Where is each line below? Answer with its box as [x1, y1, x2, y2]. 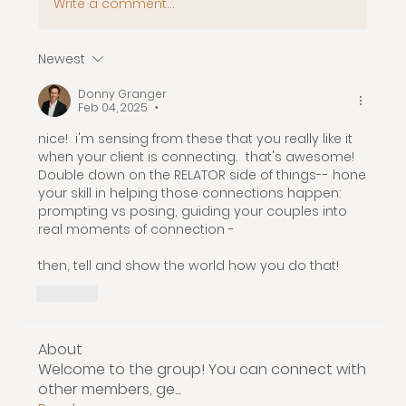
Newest [38, 50, 86, 69]
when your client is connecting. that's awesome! [38, 148, 355, 167]
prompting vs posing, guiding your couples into [38, 202, 348, 221]
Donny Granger [78, 86, 168, 102]
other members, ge [38, 379, 176, 401]
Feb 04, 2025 [78, 100, 149, 116]
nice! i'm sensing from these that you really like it [38, 130, 353, 149]
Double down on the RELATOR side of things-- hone [38, 166, 367, 185]
